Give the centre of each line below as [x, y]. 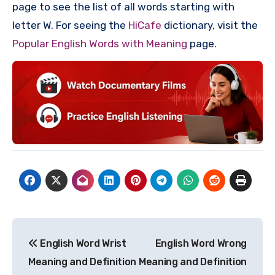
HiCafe [145, 25]
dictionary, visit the [210, 25]
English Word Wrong [201, 243]
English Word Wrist [82, 243]
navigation [61, 254]
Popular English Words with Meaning [100, 43]
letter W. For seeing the [70, 25]
